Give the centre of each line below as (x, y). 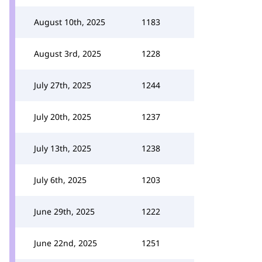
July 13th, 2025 (63, 148)
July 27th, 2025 (63, 85)
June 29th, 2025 (64, 211)
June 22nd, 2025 (65, 243)
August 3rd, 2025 (68, 54)
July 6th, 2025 (60, 180)
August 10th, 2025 (70, 22)
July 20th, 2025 (63, 117)
